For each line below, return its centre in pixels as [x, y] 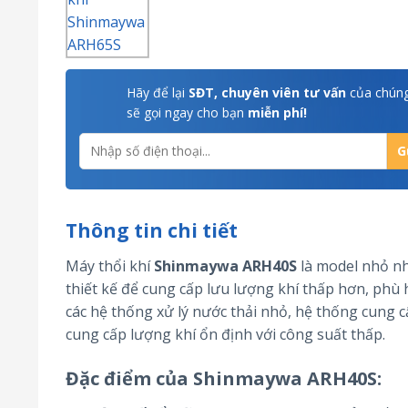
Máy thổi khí [110, 265]
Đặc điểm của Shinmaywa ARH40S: [224, 379]
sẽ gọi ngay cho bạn [187, 112]
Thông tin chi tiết [152, 230]
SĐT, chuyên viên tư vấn [265, 92]
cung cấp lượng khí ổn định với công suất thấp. [225, 334]
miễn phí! [277, 112]
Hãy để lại [156, 92]
